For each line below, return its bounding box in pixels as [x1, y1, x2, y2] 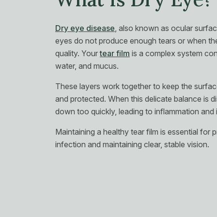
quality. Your [55, 48, 100, 58]
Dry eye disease [55, 23, 115, 33]
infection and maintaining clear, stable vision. [55, 139, 209, 149]
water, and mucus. [55, 61, 119, 71]
